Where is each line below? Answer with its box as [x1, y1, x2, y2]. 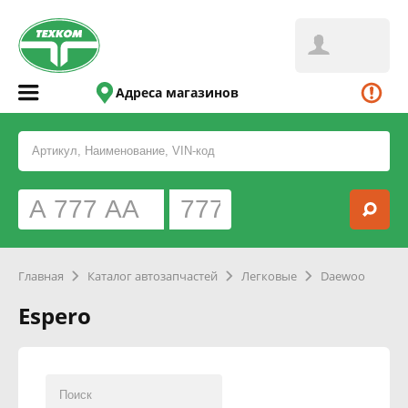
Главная [18, 268, 64, 284]
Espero [18, 301, 91, 331]
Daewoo [321, 268, 365, 284]
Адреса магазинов [116, 84, 240, 101]
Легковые [241, 268, 297, 284]
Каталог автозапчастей [87, 268, 218, 284]
